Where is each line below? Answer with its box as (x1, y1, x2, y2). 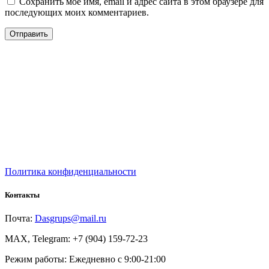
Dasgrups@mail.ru (35, 213, 106, 224)
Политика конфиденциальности (5, 166, 136, 177)
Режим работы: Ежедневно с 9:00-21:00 (5, 254, 166, 265)
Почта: (5, 213, 35, 224)
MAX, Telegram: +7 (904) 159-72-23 (5, 234, 148, 244)
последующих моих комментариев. (5, 7, 149, 18)
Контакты (5, 190, 40, 199)
